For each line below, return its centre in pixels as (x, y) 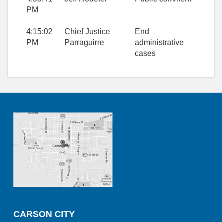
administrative (159, 43)
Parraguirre (84, 43)
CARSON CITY (44, 214)
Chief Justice (87, 32)
